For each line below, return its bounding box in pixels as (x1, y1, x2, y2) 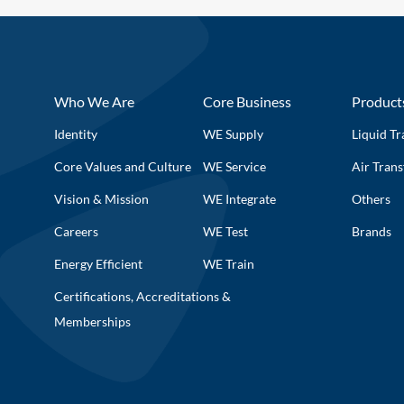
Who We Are (54, 92, 135, 110)
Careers (54, 223, 99, 239)
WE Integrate (202, 190, 276, 207)
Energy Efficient (54, 255, 143, 271)
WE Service (202, 158, 266, 174)
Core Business (202, 92, 291, 110)
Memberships (54, 313, 132, 329)
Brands (351, 223, 391, 239)
